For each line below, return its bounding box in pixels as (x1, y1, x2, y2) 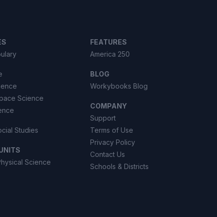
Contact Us (90, 150, 125, 158)
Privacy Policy (90, 138, 135, 146)
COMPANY (90, 102, 127, 110)
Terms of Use (90, 126, 133, 134)
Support (90, 114, 116, 122)
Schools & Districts (90, 162, 149, 170)
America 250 (90, 50, 130, 58)
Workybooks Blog (90, 82, 148, 90)
